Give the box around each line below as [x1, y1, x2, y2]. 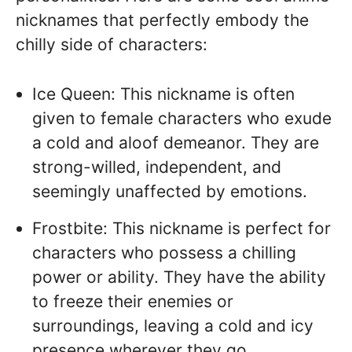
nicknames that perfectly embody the [16, 10, 309, 31]
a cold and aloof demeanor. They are [32, 132, 319, 152]
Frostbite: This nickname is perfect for [32, 218, 331, 239]
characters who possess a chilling [32, 243, 296, 263]
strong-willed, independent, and [32, 156, 281, 177]
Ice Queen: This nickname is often [32, 83, 295, 104]
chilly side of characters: [16, 35, 207, 55]
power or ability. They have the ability [32, 267, 326, 288]
